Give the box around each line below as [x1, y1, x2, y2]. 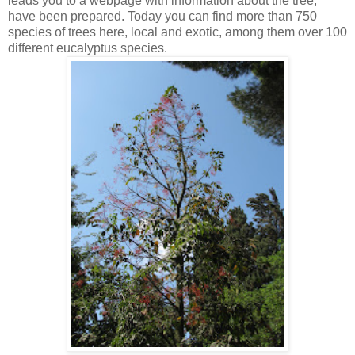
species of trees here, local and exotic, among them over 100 [8, 25, 347, 39]
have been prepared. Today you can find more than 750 [8, 9, 317, 23]
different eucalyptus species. [8, 40, 167, 55]
